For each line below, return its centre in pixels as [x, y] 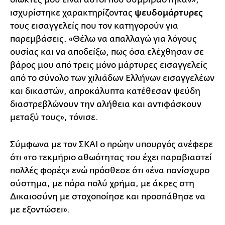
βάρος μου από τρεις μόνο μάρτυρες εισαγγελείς [109, 65]
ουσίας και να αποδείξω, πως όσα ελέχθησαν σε [107, 52]
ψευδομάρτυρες [169, 13]
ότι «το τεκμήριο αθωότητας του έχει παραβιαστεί [111, 158]
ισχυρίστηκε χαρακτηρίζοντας [72, 13]
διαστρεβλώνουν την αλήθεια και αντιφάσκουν [106, 104]
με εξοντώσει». [40, 210]
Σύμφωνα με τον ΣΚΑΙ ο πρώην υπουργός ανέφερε [111, 145]
